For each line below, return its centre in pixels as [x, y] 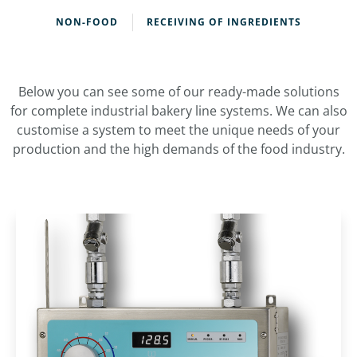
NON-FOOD [87, 22]
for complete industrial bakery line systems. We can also [178, 111]
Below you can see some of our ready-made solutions [178, 92]
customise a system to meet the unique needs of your [178, 130]
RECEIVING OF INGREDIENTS [224, 22]
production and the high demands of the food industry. [178, 149]
